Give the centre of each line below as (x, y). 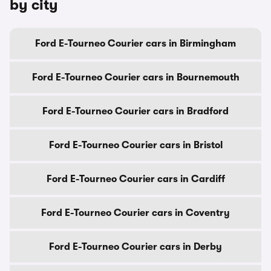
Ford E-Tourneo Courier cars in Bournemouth (135, 77)
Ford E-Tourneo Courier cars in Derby (135, 247)
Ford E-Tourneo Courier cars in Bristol (135, 145)
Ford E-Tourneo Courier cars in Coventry (135, 213)
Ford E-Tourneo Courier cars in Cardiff (135, 179)
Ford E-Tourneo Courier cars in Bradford (135, 111)
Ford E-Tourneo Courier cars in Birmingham (135, 44)
